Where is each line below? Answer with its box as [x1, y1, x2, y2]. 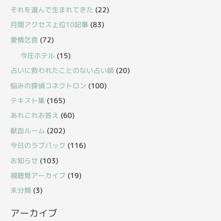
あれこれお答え [10, 110, 59, 120]
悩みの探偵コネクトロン [10, 80, 87, 90]
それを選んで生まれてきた [10, 4, 94, 14]
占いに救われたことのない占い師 [10, 66, 114, 75]
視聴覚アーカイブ [10, 170, 66, 180]
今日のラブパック [10, 141, 66, 150]
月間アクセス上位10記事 [10, 20, 89, 30]
